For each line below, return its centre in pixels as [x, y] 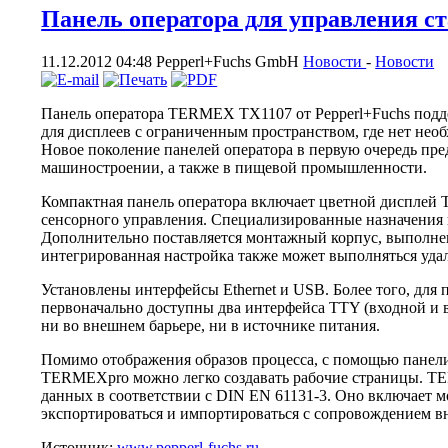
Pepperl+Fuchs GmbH [230, 61]
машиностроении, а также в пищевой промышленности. [234, 167]
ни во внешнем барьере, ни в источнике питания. [211, 325]
